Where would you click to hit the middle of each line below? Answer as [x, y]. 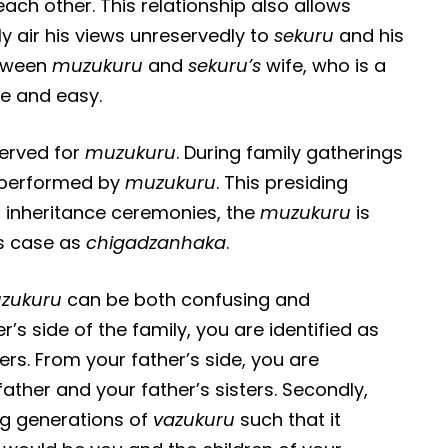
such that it [288, 419]
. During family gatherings [290, 152]
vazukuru [194, 419]
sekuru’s [225, 65]
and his [369, 35]
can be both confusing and [186, 299]
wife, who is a [324, 65]
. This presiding [282, 182]
